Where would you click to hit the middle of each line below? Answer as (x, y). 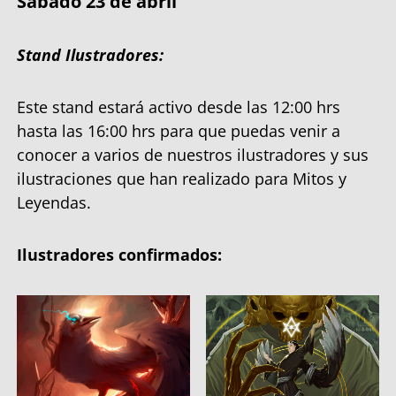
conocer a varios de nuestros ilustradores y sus (193, 154)
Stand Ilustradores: (92, 54)
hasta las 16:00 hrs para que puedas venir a (179, 130)
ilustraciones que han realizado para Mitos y (182, 178)
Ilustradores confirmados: (119, 254)
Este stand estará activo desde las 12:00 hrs (179, 107)
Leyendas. (54, 202)
